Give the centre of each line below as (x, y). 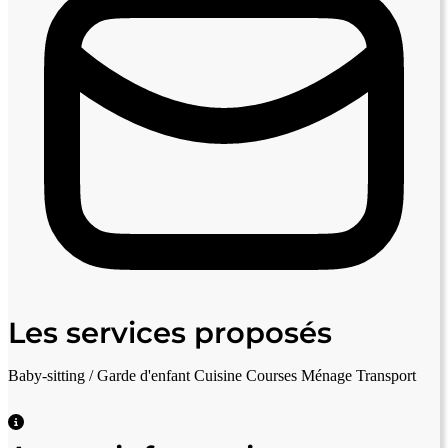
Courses (271, 375)
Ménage (326, 375)
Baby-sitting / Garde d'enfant (99, 375)
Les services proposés (170, 332)
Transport (386, 375)
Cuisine (218, 375)
